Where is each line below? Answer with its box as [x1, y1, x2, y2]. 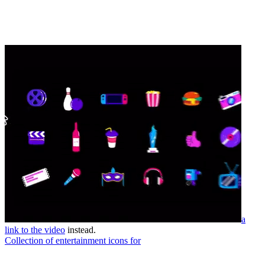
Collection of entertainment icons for [5, 235, 141, 245]
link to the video [5, 224, 65, 235]
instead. [67, 224, 96, 235]
